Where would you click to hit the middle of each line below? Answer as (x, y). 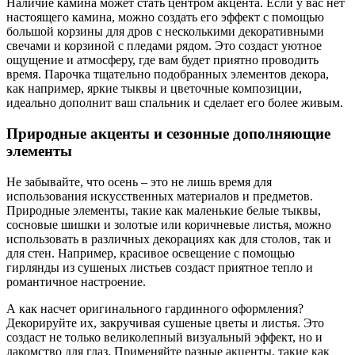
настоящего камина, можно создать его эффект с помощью (165, 17)
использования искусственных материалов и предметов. (160, 196)
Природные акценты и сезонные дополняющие (168, 133)
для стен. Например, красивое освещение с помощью (151, 253)
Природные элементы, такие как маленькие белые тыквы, (164, 210)
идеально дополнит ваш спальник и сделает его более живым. (175, 103)
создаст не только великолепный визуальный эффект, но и (164, 337)
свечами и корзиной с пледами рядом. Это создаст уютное (164, 46)
